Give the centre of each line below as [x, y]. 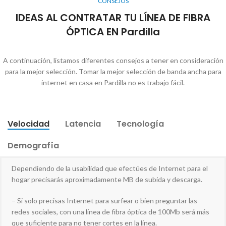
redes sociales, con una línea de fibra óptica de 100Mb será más [110, 212]
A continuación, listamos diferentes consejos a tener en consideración [113, 61]
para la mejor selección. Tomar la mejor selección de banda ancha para [113, 72]
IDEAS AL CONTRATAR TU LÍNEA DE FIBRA [113, 18]
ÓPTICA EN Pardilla [113, 32]
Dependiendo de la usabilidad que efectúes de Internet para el [110, 168]
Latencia [83, 124]
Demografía [33, 146]
